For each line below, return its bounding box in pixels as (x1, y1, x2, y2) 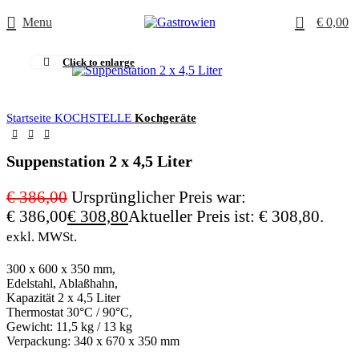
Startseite (6, 111, 54, 124)
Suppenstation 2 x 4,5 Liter (6, 152, 192, 171)
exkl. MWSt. (6, 229, 77, 245)
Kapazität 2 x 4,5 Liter (6, 290, 120, 305)
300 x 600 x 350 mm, (6, 261, 115, 276)
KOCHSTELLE (54, 111, 135, 124)
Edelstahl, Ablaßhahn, (6, 276, 118, 290)
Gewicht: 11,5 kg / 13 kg (6, 319, 132, 333)
